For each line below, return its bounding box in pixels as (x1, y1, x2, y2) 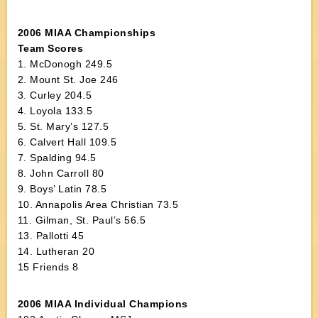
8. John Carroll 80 (17, 168, 104, 179)
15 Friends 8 (17, 261, 79, 273)
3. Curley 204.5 (17, 89, 92, 101)
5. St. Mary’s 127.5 (17, 121, 109, 132)
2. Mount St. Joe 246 (17, 74, 119, 85)
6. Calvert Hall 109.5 (17, 136, 117, 148)
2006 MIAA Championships (17, 27, 156, 38)
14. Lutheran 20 (17, 246, 95, 257)
